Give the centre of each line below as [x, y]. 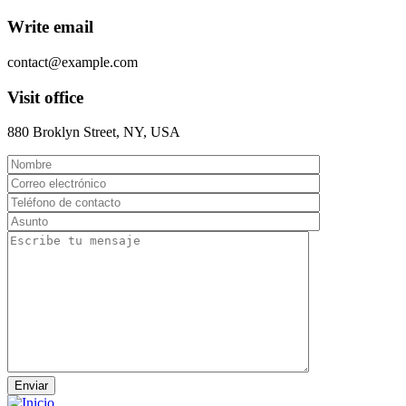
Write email [50, 27]
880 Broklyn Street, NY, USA [94, 132]
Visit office [45, 97]
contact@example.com [72, 62]
